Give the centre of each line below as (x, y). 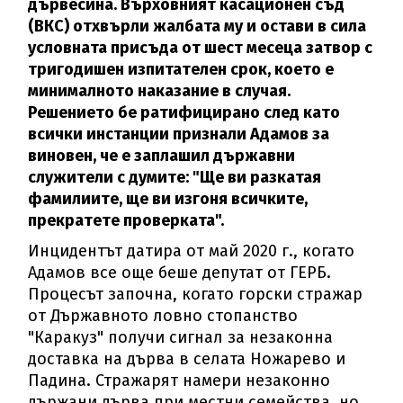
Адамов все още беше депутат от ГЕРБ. (180, 272)
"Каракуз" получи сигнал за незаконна (181, 337)
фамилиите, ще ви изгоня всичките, (168, 198)
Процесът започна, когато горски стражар (196, 294)
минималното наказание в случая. (160, 90)
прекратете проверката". (126, 220)
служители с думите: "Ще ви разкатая (175, 177)
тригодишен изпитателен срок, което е (181, 69)
